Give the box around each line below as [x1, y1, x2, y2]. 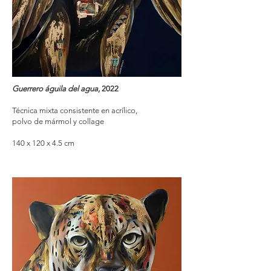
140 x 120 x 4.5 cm [12, 139, 74, 148]
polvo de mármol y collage [12, 117, 104, 126]
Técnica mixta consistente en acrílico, [12, 106, 139, 115]
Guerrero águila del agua [12, 84, 98, 93]
